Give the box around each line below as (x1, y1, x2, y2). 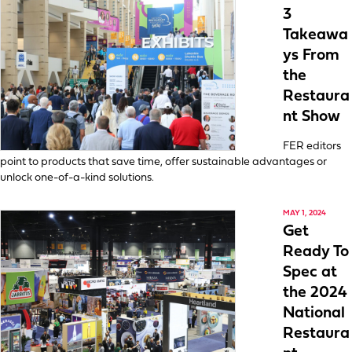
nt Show (283, 109, 340, 125)
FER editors (283, 141, 341, 152)
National (283, 306, 345, 321)
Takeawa (283, 27, 348, 43)
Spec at (283, 265, 337, 280)
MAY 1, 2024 (283, 209, 326, 218)
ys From (283, 48, 339, 64)
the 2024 (283, 285, 347, 301)
